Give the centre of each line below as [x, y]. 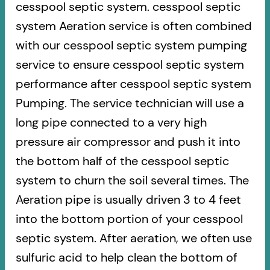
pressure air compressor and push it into [128, 142]
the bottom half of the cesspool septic [122, 161]
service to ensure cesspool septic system [130, 65]
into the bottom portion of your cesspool [129, 219]
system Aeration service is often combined [133, 26]
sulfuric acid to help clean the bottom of [126, 258]
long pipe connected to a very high [111, 123]
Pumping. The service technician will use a [130, 103]
